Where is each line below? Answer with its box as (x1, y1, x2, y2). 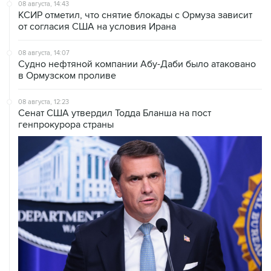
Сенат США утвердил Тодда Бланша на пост (18, 81, 211, 94)
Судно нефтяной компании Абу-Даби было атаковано (18, 32, 256, 45)
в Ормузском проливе (18, 44, 116, 56)
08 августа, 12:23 (18, 72, 69, 80)
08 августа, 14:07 (18, 23, 70, 31)
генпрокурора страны (18, 93, 114, 105)
